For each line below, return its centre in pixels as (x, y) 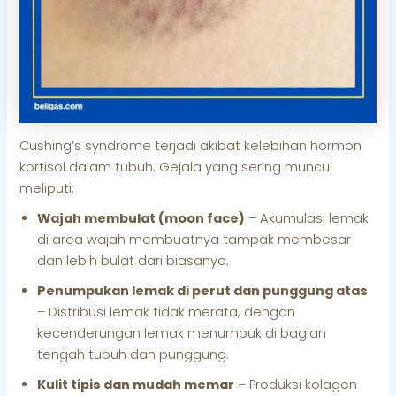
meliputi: (47, 189)
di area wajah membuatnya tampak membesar (194, 240)
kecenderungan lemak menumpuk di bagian (182, 334)
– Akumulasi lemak (307, 219)
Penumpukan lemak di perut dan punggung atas (203, 291)
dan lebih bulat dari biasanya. (133, 261)
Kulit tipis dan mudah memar (136, 385)
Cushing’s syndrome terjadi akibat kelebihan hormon (191, 146)
